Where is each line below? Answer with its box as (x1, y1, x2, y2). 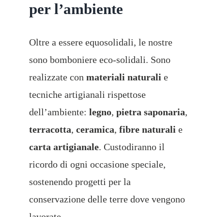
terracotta (29, 124, 71, 135)
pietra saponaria (116, 106, 185, 117)
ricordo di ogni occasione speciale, (29, 158, 166, 170)
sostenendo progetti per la (29, 176, 131, 187)
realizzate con (29, 71, 86, 82)
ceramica (76, 124, 114, 135)
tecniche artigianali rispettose (29, 89, 146, 100)
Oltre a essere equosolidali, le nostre (29, 36, 172, 47)
